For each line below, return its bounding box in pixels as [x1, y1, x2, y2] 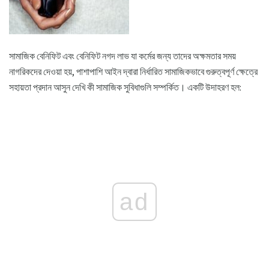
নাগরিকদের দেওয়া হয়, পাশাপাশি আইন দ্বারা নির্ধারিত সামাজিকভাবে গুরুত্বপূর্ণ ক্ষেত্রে [9, 65, 258, 77]
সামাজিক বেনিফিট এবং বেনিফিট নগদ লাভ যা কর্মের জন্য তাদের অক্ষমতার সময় [9, 49, 236, 62]
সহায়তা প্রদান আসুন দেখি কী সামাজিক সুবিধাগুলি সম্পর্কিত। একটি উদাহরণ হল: [9, 80, 241, 93]
